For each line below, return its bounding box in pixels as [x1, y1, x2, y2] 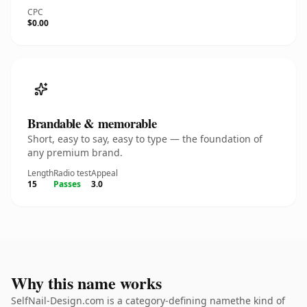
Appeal [91, 167, 118, 179]
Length [27, 167, 53, 179]
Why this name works [11, 271, 162, 295]
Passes [53, 178, 81, 190]
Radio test [53, 167, 91, 179]
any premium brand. [27, 146, 123, 159]
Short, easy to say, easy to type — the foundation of [27, 132, 262, 145]
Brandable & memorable [27, 114, 157, 132]
